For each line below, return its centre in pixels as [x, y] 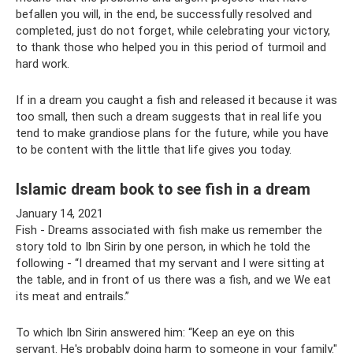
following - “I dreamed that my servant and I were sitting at [170, 263]
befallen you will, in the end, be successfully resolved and [164, 14]
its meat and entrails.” [72, 296]
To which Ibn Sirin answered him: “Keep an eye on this [155, 333]
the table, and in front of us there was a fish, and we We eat [173, 280]
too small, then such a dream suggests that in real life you [169, 117]
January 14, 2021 [59, 214]
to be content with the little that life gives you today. [154, 150]
